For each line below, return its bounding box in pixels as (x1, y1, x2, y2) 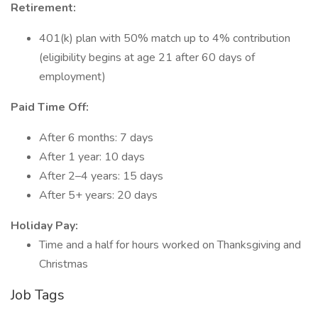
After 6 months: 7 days (39, 130, 153, 146)
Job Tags (11, 285, 65, 305)
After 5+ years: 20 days (39, 187, 158, 203)
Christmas (39, 256, 88, 272)
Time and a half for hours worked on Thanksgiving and (39, 237, 301, 253)
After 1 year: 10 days (39, 149, 145, 165)
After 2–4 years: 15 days (39, 168, 163, 184)
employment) (39, 69, 106, 84)
